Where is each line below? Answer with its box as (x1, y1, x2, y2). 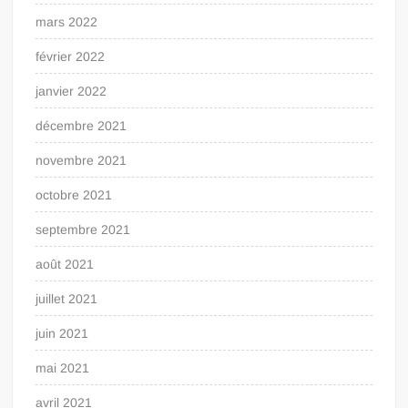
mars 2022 (36, 14, 98, 29)
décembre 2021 (36, 117, 127, 133)
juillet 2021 (36, 291, 98, 306)
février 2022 (36, 48, 106, 64)
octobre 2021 (36, 187, 113, 202)
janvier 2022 (36, 83, 107, 98)
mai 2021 (36, 360, 90, 375)
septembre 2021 (36, 221, 131, 237)
